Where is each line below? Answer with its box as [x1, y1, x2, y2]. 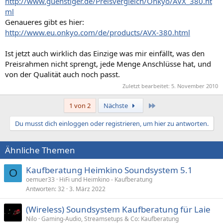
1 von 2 [69, 101, 91, 110]
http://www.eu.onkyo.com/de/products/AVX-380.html [5, 27, 190, 37]
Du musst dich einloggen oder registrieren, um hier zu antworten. [14, 119, 209, 128]
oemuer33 [26, 175, 55, 184]
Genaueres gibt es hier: [5, 16, 84, 27]
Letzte [156, 101, 175, 110]
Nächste [103, 101, 129, 110]
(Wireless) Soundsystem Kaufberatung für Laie [26, 204, 211, 215]
